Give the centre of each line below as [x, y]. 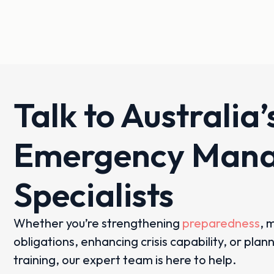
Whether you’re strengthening [98, 223]
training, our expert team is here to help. [125, 260]
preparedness [221, 223]
